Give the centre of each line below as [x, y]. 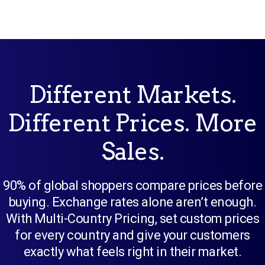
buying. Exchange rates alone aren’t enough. [132, 202]
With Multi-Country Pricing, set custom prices [132, 219]
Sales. [132, 152]
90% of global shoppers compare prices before [132, 186]
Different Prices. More [132, 123]
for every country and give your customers [132, 235]
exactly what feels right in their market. [132, 252]
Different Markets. [132, 95]
